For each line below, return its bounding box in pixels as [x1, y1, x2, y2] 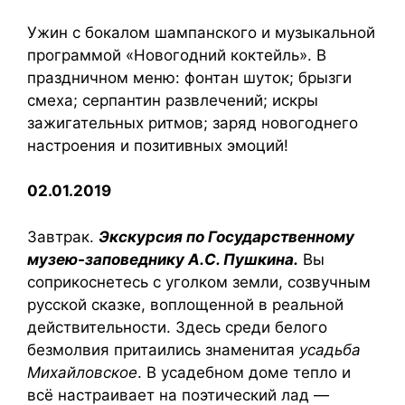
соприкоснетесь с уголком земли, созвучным [27, 272, 371, 291]
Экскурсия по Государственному [99, 227, 354, 246]
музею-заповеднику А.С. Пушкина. [27, 250, 298, 268]
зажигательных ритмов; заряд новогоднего [27, 113, 358, 132]
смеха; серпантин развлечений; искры [27, 90, 318, 109]
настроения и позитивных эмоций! [27, 136, 288, 155]
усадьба [299, 340, 361, 359]
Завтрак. [27, 227, 99, 246]
